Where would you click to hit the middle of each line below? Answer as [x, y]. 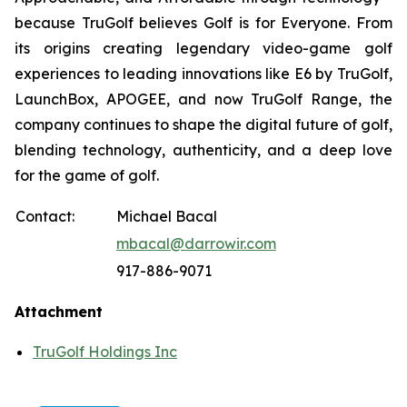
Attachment [59, 312]
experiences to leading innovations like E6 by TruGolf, [203, 74]
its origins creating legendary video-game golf [203, 49]
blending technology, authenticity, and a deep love [203, 150]
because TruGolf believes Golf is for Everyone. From [203, 23]
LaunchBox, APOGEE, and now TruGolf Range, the [203, 99]
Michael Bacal [167, 217]
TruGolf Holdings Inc [105, 352]
